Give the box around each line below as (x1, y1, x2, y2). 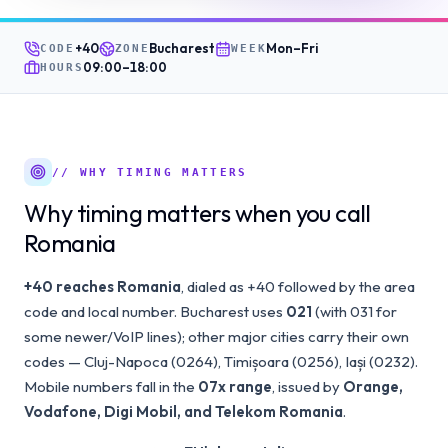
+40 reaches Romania (24, 277, 181, 296)
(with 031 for (312, 302, 397, 321)
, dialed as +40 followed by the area (181, 277, 415, 296)
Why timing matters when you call (24, 198, 371, 228)
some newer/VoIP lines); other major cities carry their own (24, 327, 409, 346)
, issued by (272, 377, 343, 396)
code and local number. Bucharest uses (24, 302, 286, 321)
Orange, (343, 377, 403, 396)
